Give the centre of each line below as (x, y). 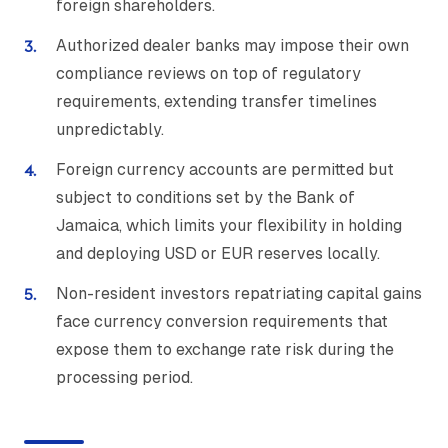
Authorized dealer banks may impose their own (232, 46)
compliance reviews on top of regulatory (208, 74)
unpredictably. (110, 130)
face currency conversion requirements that (222, 322)
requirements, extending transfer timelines (216, 102)
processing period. (124, 378)
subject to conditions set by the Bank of (205, 198)
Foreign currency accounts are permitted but (225, 170)
